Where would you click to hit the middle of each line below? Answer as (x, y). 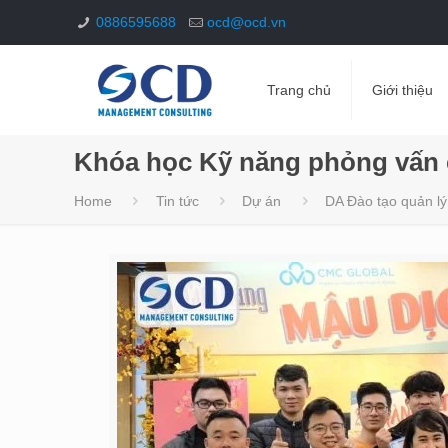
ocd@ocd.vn (247, 22)
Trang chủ (298, 90)
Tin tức (177, 201)
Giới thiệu (402, 90)
